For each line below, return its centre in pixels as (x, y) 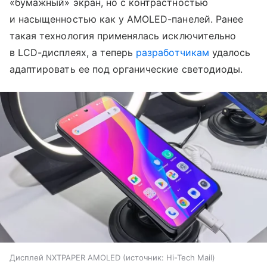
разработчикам (173, 53)
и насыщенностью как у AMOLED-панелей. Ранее (127, 19)
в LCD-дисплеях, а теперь (73, 53)
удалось (230, 53)
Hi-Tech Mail (189, 257)
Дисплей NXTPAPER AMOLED (65, 257)
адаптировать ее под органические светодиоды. (126, 69)
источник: (145, 257)
